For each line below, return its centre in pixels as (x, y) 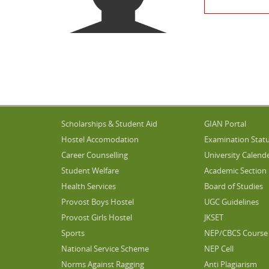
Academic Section (235, 170)
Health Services (89, 186)
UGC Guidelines (231, 201)
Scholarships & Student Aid (109, 123)
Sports (73, 233)
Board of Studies (233, 186)
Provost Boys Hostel (98, 201)
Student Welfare (90, 170)
